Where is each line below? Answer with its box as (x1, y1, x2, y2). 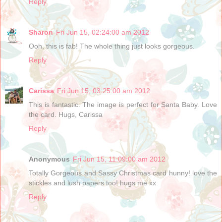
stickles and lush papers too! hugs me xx (29, 179, 156, 187)
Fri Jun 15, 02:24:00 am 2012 (56, 28, 149, 37)
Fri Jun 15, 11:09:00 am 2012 (73, 155, 166, 164)
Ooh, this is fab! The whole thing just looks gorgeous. (29, 42, 195, 51)
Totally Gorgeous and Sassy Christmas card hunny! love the (29, 169, 217, 177)
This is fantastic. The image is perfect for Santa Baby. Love (29, 101, 217, 109)
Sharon (29, 28, 53, 37)
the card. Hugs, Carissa (29, 111, 103, 119)
